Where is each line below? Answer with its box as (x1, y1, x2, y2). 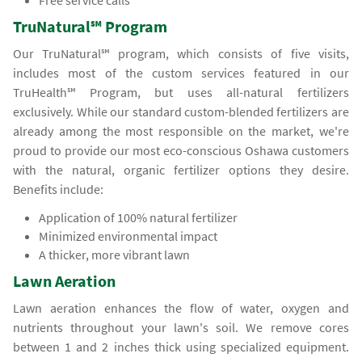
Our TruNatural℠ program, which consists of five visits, (13, 45, 349, 62)
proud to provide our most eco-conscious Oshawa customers (13, 142, 349, 159)
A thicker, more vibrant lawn (39, 246, 191, 263)
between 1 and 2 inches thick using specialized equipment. (13, 339, 349, 356)
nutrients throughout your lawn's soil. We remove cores (13, 319, 349, 336)
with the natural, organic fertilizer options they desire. (13, 162, 349, 179)
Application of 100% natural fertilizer (39, 209, 238, 226)
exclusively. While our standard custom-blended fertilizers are (13, 103, 349, 120)
